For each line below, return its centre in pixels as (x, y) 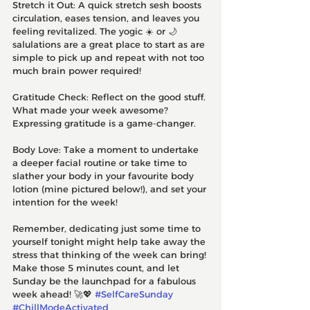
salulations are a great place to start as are (110, 44)
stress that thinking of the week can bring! (111, 255)
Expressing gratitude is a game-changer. (104, 123)
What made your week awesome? (92, 110)
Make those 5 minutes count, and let (97, 268)
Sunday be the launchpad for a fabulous (106, 281)
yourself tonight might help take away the (110, 241)
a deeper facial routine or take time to (101, 163)
